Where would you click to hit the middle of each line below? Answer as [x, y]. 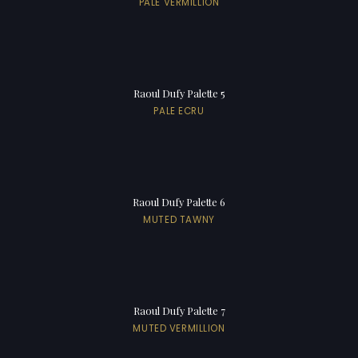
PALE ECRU [179, 111]
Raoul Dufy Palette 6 [179, 201]
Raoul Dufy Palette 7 [179, 310]
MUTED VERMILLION [179, 328]
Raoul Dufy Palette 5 [179, 93]
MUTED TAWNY [179, 219]
